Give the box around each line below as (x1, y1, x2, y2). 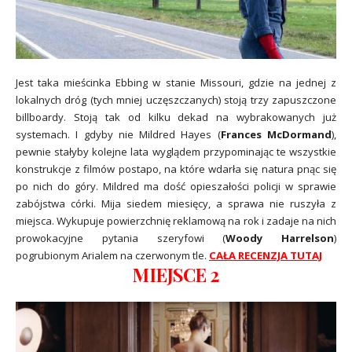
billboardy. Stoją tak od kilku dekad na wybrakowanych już (16, 109, 336, 124)
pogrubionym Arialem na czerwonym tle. (16, 247, 209, 262)
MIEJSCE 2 (132, 262, 220, 287)
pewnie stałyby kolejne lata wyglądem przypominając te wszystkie (16, 144, 336, 159)
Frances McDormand (220, 126, 332, 141)
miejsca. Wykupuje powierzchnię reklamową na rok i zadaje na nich (16, 213, 336, 228)
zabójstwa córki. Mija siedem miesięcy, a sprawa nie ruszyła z (16, 196, 336, 211)
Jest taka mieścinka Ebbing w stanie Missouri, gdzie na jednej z (16, 75, 336, 90)
